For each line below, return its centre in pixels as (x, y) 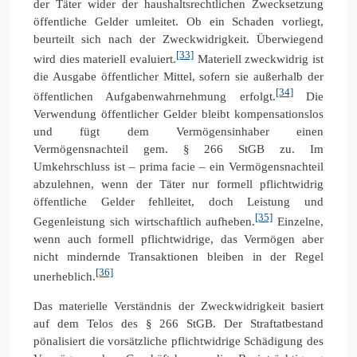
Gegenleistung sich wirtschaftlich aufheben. (145, 221)
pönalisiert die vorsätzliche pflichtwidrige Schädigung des (178, 341)
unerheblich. (65, 276)
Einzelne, (298, 221)
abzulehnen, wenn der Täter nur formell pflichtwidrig (178, 184)
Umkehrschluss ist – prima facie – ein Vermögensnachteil (178, 166)
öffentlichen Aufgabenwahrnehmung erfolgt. (155, 96)
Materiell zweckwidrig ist (259, 59)
